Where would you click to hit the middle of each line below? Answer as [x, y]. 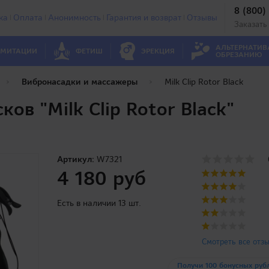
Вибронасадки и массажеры [80, 82]
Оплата [28, 17]
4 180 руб [102, 178]
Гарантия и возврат [144, 17]
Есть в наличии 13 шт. [99, 203]
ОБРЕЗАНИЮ [238, 55]
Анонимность [74, 17]
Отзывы [202, 17]
